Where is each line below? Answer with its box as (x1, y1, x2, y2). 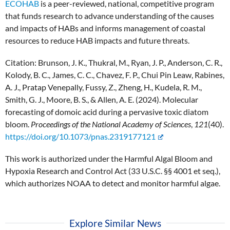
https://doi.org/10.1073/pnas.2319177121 (5, 131, 156, 142)
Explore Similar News (69, 217, 161, 229)
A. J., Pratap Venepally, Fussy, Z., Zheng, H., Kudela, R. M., (5, 82, 202, 92)
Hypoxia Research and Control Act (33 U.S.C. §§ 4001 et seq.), (5, 166, 220, 176)
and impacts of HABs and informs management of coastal (5, 23, 205, 33)
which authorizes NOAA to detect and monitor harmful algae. (5, 178, 220, 188)
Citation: (5, 57, 38, 68)
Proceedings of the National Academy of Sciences (31, 119, 191, 129)
